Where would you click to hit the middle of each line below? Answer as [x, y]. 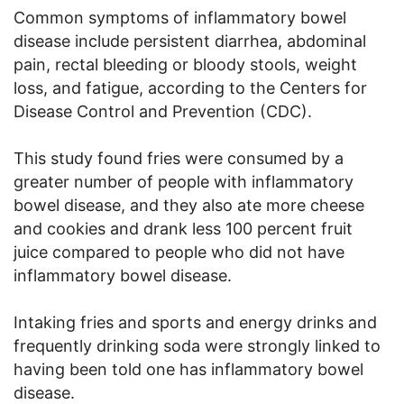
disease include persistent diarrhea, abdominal [190, 41]
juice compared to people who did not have [179, 252]
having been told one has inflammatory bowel [188, 369]
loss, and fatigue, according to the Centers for [190, 87]
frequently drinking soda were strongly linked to [197, 345]
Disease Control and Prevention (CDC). [163, 111]
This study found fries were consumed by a [179, 158]
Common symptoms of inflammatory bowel [180, 17]
